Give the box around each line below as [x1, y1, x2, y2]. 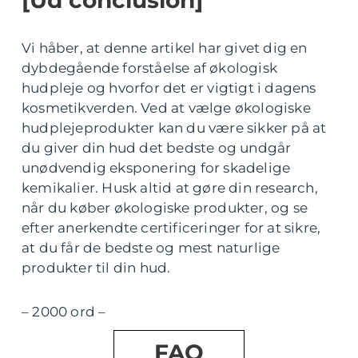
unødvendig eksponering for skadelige [22, 160, 291, 177]
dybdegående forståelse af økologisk [22, 60, 278, 77]
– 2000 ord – [22, 304, 106, 320]
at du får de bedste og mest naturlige [22, 240, 280, 257]
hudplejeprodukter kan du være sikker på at [22, 120, 327, 137]
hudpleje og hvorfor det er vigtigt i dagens [22, 80, 316, 97]
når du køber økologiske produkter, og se [22, 200, 308, 217]
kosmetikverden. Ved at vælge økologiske [22, 100, 311, 117]
